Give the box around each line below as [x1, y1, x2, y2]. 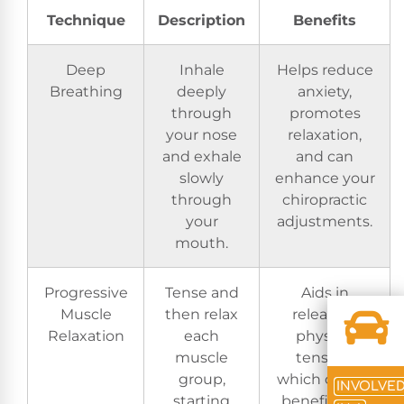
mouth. [175, 233, 228, 252]
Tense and [164, 282, 239, 301]
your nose [166, 124, 237, 143]
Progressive [43, 282, 128, 301]
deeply [177, 81, 226, 100]
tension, [296, 347, 353, 366]
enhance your [274, 168, 375, 187]
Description [158, 10, 245, 29]
